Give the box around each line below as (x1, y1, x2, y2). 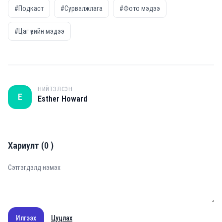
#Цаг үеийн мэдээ (14, 27, 64, 35)
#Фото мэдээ (119, 4, 160, 12)
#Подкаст (14, 4, 44, 12)
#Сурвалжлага (60, 4, 103, 12)
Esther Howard (38, 94, 87, 104)
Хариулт (8, 140, 39, 151)
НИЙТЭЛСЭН (38, 86, 73, 93)
